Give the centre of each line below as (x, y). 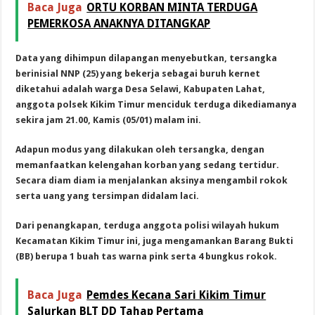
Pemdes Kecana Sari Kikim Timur (176, 295)
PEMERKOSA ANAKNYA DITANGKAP (119, 23)
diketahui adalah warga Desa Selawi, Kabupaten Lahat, (141, 89)
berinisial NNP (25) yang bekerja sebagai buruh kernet (138, 73)
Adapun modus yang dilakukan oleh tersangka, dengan (140, 149)
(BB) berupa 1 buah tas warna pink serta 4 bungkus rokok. (147, 256)
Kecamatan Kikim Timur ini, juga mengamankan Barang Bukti (155, 240)
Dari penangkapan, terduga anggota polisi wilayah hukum (148, 225)
